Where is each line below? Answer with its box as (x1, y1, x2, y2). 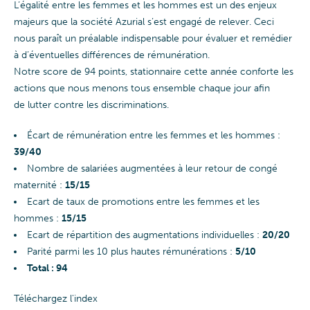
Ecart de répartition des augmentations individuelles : (27, 229, 262, 241)
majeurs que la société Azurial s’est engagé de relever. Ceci (14, 16, 274, 28)
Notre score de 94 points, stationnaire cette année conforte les (14, 66, 293, 77)
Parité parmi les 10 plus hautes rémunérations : (27, 246, 235, 257)
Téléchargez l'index (14, 293, 98, 304)
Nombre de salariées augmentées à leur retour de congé (27, 163, 277, 174)
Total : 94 (27, 262, 68, 274)
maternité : (14, 179, 65, 191)
